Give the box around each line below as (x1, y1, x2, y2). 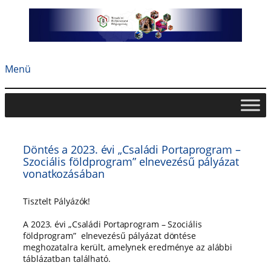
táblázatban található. (23, 253, 111, 265)
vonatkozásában (23, 166, 105, 181)
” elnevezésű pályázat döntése (73, 230, 196, 242)
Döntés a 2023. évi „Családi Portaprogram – (23, 142, 241, 157)
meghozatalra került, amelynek (23, 241, 146, 253)
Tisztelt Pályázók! (23, 195, 91, 207)
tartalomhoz (4, 31, 53, 42)
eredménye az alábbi (146, 241, 233, 253)
